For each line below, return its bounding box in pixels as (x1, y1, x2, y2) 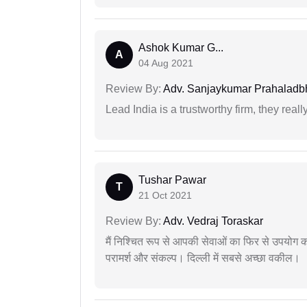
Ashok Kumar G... (138, 42, 223, 54)
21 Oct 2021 (138, 190, 192, 201)
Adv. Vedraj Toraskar (161, 215, 263, 228)
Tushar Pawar (138, 174, 206, 186)
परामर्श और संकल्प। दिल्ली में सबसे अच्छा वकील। (106, 252, 300, 265)
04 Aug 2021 (138, 58, 193, 69)
